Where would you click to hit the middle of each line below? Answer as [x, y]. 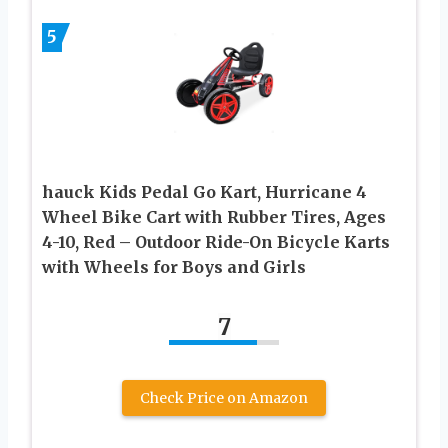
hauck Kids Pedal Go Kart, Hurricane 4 [204, 191]
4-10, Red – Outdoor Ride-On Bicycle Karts [216, 241]
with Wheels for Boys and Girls [174, 266]
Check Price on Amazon [224, 397]
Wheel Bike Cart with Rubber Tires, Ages [214, 216]
